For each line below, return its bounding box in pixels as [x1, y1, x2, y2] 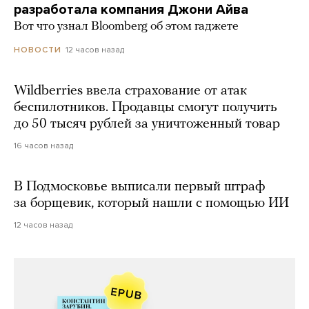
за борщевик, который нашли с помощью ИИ [14, 197, 289, 211]
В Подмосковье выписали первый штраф [14, 180, 265, 195]
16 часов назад [14, 141, 73, 151]
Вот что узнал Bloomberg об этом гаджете [14, 19, 239, 33]
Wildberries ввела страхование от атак [14, 84, 247, 99]
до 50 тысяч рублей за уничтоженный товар [14, 117, 280, 132]
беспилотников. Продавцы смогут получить [14, 101, 277, 115]
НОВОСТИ [14, 45, 61, 55]
